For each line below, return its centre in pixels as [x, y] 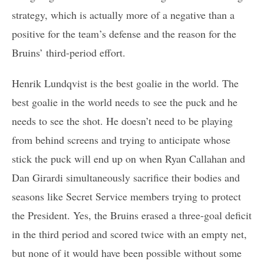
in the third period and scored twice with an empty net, [129, 234]
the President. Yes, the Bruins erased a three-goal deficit [132, 215]
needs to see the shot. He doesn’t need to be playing [122, 121]
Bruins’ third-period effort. [69, 53]
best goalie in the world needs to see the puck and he [125, 102]
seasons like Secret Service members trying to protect [126, 197]
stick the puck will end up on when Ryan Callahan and [128, 159]
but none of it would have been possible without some [127, 253]
